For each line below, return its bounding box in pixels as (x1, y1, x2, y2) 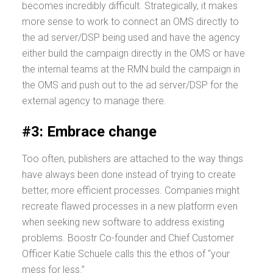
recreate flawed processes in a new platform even (22, 200, 238, 212)
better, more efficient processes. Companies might (22, 185, 239, 196)
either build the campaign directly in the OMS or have (22, 48, 245, 59)
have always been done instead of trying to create (22, 169, 236, 180)
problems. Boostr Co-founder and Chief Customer (22, 232, 234, 244)
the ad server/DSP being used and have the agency (22, 32, 240, 43)
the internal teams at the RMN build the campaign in (22, 63, 240, 75)
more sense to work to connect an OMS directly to (22, 16, 239, 27)
